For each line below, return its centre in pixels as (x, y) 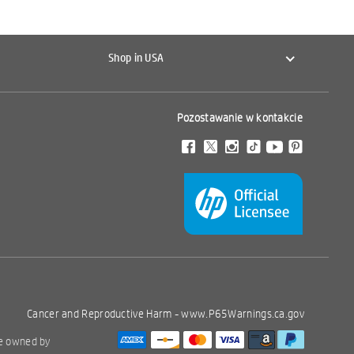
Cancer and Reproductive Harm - (104, 313)
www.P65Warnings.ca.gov (243, 313)
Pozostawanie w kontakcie (239, 117)
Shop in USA (136, 58)
